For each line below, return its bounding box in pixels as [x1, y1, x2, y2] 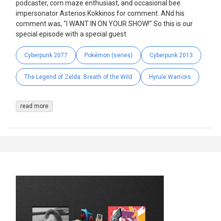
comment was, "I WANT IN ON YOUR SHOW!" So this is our [16, 20, 193, 28]
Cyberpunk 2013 [149, 52, 193, 59]
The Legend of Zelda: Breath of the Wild [24, 74, 132, 81]
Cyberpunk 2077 [24, 52, 68, 59]
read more [20, 103, 48, 110]
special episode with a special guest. [16, 30, 128, 38]
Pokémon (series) [84, 52, 133, 59]
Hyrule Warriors [149, 74, 191, 81]
